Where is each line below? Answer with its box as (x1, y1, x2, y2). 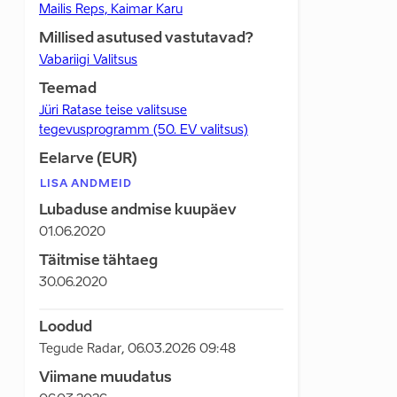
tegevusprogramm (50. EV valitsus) (39, 124, 248, 136)
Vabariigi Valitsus (39, 54, 137, 66)
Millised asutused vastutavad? (39, 32, 253, 46)
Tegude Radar (39, 343, 121, 355)
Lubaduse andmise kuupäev (39, 204, 237, 218)
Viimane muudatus (39, 371, 172, 385)
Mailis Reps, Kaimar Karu (39, 4, 183, 16)
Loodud (39, 321, 92, 335)
